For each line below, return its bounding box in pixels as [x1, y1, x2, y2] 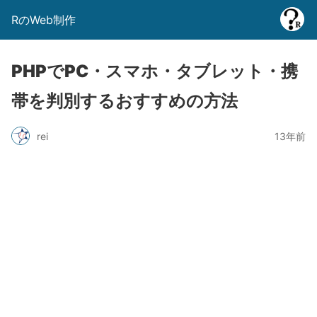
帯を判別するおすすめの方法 [11, 91, 238, 111]
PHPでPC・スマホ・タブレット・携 [11, 61, 298, 81]
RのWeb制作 [11, 13, 76, 27]
